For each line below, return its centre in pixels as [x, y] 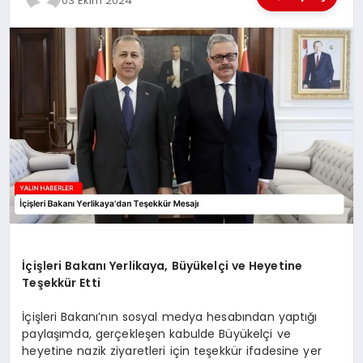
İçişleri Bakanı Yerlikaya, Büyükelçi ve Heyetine [162, 266]
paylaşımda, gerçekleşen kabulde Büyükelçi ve [156, 334]
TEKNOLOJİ [53, 50]
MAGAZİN [49, 92]
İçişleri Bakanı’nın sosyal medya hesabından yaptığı [170, 317]
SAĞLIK [42, 134]
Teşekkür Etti [61, 283]
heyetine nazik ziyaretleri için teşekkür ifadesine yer [172, 351]
